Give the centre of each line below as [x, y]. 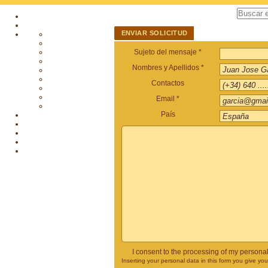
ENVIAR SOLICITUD [154, 33]
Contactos [168, 83]
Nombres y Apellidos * [168, 68]
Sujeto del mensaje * [168, 52]
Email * [168, 99]
